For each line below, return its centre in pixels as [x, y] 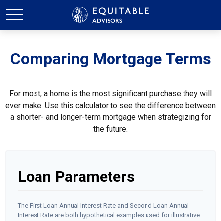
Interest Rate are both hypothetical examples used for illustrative [109, 215]
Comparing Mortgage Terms [110, 59]
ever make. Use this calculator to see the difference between [110, 105]
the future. [110, 129]
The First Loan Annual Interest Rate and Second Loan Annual [103, 205]
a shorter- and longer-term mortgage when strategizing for [110, 117]
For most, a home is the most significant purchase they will [110, 93]
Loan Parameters [76, 176]
